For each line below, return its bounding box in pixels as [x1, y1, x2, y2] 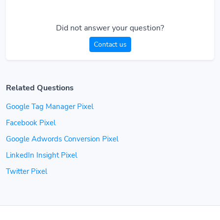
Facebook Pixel [6, 118, 55, 128]
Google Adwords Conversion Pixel [6, 134, 118, 144]
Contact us [93, 40, 127, 50]
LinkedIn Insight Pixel [6, 150, 77, 161]
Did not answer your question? [56, 23, 164, 34]
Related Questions [6, 82, 74, 94]
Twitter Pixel [6, 166, 47, 177]
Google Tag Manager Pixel [6, 102, 93, 112]
